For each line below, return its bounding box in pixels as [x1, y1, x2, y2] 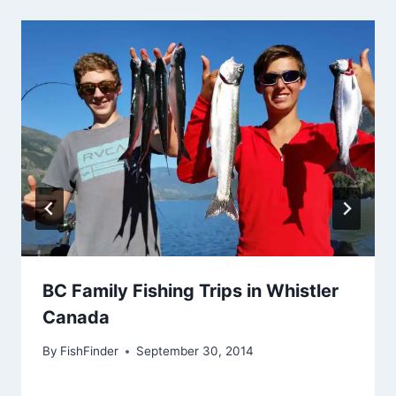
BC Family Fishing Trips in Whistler [42, 279, 339, 301]
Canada [42, 306, 110, 328]
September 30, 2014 [136, 344, 255, 359]
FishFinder [60, 344, 119, 359]
